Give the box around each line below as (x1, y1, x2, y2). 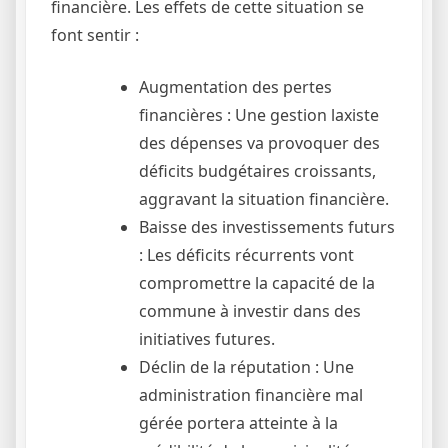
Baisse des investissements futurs (139, 216, 395, 239)
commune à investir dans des (139, 300, 361, 323)
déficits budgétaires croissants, (139, 160, 376, 183)
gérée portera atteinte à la (139, 412, 338, 435)
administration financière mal (139, 384, 363, 407)
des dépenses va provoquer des (139, 132, 380, 155)
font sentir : (51, 24, 139, 47)
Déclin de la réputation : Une (139, 356, 354, 379)
